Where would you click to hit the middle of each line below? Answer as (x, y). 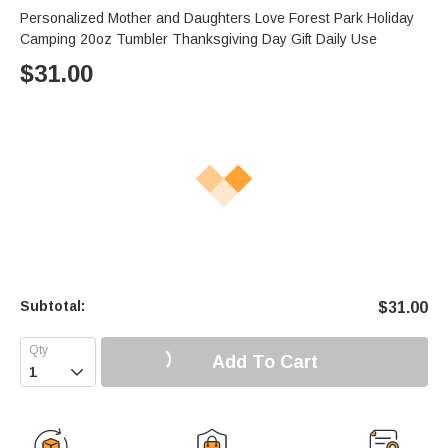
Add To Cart (264, 361)
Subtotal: (52, 306)
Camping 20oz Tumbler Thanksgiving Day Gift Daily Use (198, 39)
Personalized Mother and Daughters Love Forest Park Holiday (217, 18)
